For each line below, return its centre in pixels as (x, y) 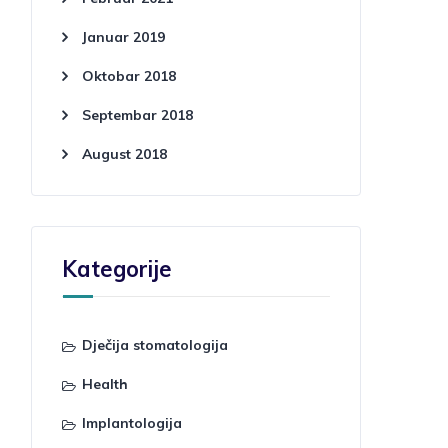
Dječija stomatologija (155, 345)
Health (105, 384)
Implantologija (132, 423)
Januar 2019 (123, 37)
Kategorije (117, 269)
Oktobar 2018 (129, 76)
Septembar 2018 (137, 115)
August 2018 (124, 154)
